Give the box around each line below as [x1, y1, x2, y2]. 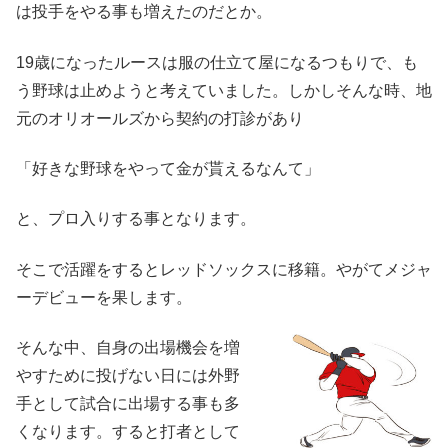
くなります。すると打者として [16, 423, 240, 441]
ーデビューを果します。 [16, 288, 192, 306]
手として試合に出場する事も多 [16, 395, 240, 413]
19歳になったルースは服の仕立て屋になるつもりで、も [16, 53, 418, 71]
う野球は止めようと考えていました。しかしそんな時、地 [16, 81, 432, 99]
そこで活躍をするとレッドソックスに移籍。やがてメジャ [16, 260, 432, 278]
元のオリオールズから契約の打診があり [16, 109, 304, 127]
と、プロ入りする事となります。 [16, 210, 256, 228]
